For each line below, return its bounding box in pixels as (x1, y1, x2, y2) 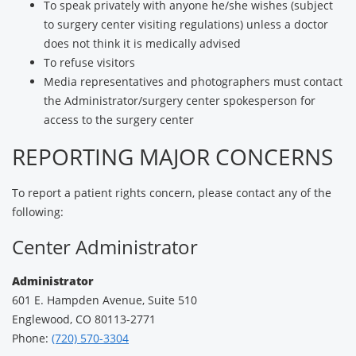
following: (12, 204, 64, 219)
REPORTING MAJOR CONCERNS (12, 141, 333, 172)
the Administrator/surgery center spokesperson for (44, 93, 315, 108)
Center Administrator (12, 234, 198, 260)
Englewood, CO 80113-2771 (12, 311, 156, 327)
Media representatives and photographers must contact (44, 74, 342, 89)
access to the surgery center (44, 112, 194, 127)
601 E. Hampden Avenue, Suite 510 (12, 292, 197, 308)
